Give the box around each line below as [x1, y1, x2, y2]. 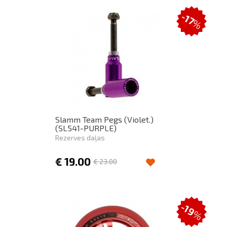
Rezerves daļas [55, 133, 105, 142]
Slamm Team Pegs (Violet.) [55, 115, 154, 124]
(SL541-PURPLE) [55, 123, 117, 133]
